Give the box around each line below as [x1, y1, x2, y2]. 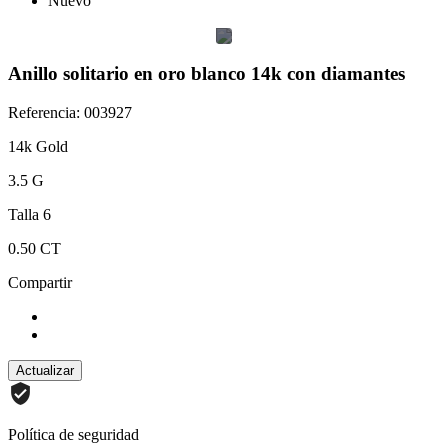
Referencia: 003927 [8, 103, 132, 121]
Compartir [8, 273, 72, 291]
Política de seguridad [8, 425, 139, 443]
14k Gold [8, 137, 68, 155]
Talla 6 [8, 205, 51, 223]
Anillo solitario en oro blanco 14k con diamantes [8, 63, 405, 85]
